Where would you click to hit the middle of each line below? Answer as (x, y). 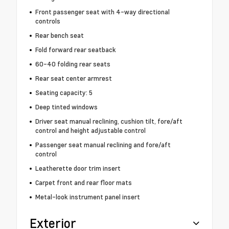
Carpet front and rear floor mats (83, 183)
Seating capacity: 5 (64, 93)
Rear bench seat (59, 36)
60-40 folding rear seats (73, 64)
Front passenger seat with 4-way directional (102, 12)
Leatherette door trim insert (78, 168)
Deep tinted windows (66, 107)
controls (48, 21)
